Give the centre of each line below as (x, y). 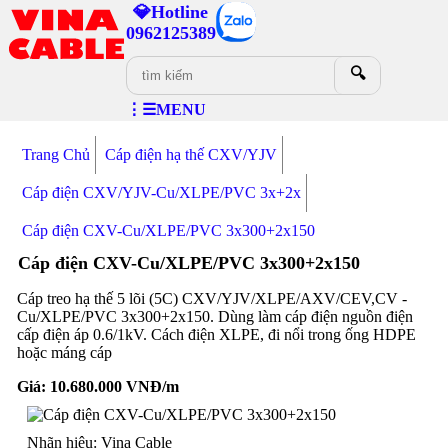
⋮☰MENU (165, 109)
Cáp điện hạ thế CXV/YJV (190, 154)
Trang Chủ (55, 154)
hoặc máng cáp (64, 352)
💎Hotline (171, 12)
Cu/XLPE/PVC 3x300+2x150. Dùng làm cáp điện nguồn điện (214, 316)
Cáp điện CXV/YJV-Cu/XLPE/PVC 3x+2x (161, 192)
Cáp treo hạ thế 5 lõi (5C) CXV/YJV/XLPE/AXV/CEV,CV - (211, 298)
